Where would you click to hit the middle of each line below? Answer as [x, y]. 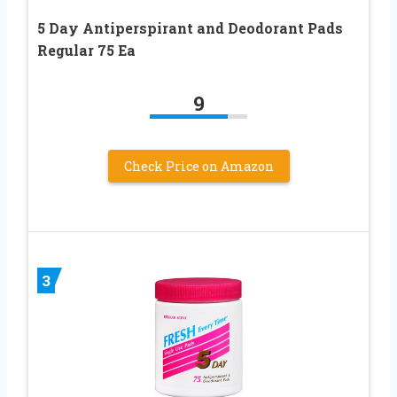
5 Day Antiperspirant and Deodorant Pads [190, 27]
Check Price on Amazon [198, 166]
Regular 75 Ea [86, 50]
